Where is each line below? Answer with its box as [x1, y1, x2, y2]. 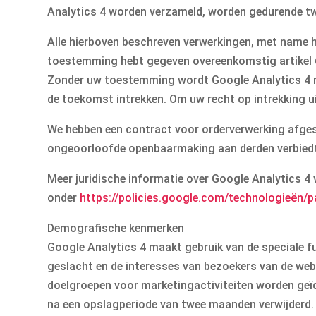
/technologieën [224, 191, 304, 205]
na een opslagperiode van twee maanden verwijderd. [47, 298, 315, 312]
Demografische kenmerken [47, 221, 185, 236]
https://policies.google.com [80, 191, 225, 205]
